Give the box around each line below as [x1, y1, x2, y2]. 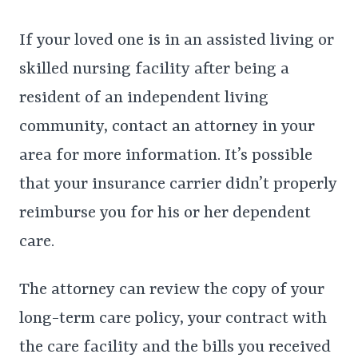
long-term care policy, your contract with [19, 308, 327, 328]
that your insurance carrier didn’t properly [19, 174, 337, 194]
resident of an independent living [19, 88, 268, 108]
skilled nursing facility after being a [19, 59, 289, 79]
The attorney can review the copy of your [19, 280, 324, 300]
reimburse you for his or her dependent [19, 203, 311, 223]
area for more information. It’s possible [19, 145, 312, 165]
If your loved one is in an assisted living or [19, 30, 334, 50]
